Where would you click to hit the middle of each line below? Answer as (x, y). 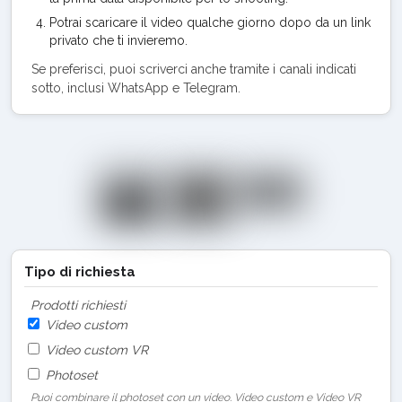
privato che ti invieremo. (118, 40)
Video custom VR (95, 350)
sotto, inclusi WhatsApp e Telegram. (136, 87)
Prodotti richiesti (78, 305)
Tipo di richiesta (80, 271)
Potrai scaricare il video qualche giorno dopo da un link (210, 22)
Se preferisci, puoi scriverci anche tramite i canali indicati (194, 69)
